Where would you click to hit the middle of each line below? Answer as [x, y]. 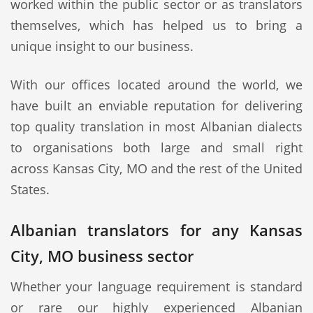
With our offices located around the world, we [156, 85]
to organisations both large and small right [156, 147]
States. [30, 189]
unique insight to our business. [102, 46]
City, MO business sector [102, 256]
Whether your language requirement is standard [156, 286]
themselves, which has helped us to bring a [156, 25]
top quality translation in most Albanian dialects [156, 126]
